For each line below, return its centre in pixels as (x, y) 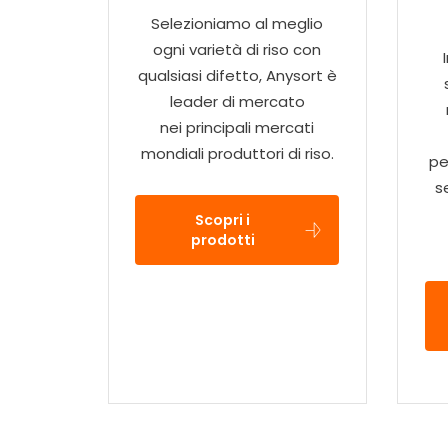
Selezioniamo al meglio (237, 24)
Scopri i (223, 219)
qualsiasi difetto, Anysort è (237, 76)
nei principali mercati (237, 128)
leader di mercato (237, 102)
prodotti (222, 239)
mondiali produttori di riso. (237, 154)
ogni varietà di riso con (237, 50)
